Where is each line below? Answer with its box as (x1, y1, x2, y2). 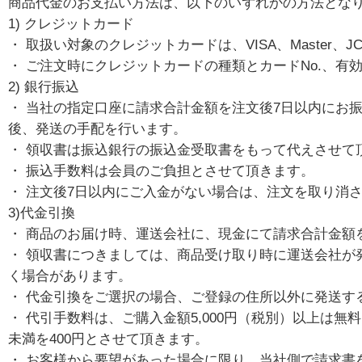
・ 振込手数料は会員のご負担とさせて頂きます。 (8, 162, 314, 179)
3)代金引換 (8, 204, 75, 221)
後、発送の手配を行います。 (8, 120, 187, 137)
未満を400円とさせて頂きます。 (8, 330, 208, 347)
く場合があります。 (8, 267, 132, 284)
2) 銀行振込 (8, 78, 79, 95)
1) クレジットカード (8, 15, 134, 32)
